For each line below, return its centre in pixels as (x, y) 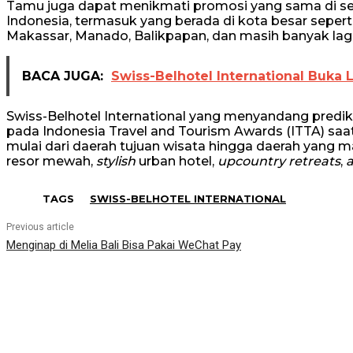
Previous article (40, 227)
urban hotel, (176, 162)
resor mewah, (51, 162)
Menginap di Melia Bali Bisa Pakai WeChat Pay (124, 245)
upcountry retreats (279, 162)
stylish (116, 162)
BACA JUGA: (63, 76)
